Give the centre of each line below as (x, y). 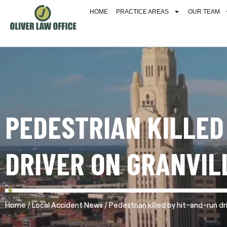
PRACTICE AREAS (143, 12)
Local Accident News (67, 204)
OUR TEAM (204, 12)
